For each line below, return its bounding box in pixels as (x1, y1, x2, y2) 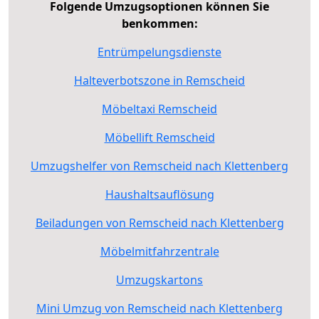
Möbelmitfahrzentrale (100, 243, 219, 259)
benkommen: (121, 15, 198, 31)
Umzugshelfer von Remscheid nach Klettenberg (31, 157, 288, 174)
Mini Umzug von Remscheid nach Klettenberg (36, 300, 283, 316)
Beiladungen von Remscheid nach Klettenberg (35, 214, 284, 231)
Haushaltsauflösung (105, 186, 214, 202)
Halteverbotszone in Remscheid (74, 72, 245, 88)
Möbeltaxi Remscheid (102, 100, 217, 117)
